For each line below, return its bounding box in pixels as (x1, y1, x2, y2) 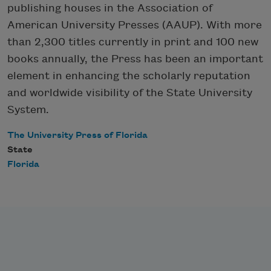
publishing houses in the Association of (7, 2, 212, 14)
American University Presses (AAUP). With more (7, 19, 262, 31)
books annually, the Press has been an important (7, 53, 263, 65)
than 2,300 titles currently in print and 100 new (7, 36, 258, 48)
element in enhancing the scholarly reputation (7, 70, 250, 82)
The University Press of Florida (7, 130, 148, 140)
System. (7, 103, 49, 116)
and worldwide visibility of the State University (7, 87, 252, 99)
